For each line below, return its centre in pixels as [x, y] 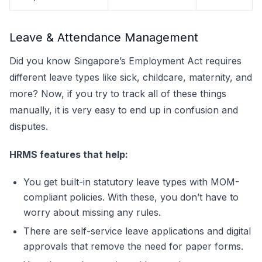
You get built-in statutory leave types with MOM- [131, 182]
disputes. [30, 126]
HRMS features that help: [69, 154]
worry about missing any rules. [92, 212]
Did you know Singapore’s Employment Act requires [125, 61]
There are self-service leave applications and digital [137, 231]
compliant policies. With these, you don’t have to [131, 197]
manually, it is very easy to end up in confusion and [124, 110]
